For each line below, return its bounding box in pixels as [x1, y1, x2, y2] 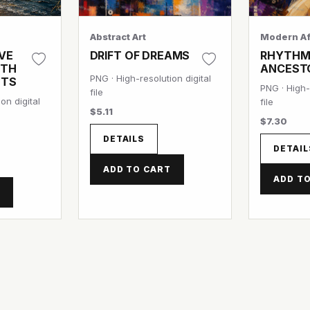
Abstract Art [89, 31, 146, 42]
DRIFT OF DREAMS [89, 48, 190, 62]
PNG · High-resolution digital [89, 73, 211, 84]
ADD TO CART [102, 164, 172, 174]
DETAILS [102, 134, 145, 144]
